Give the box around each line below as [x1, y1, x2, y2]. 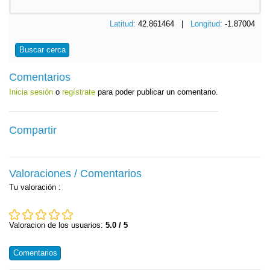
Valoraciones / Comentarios [9, 168, 142, 180]
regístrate [62, 87, 95, 96]
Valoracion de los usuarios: [9, 221, 105, 230]
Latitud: [110, 19, 138, 28]
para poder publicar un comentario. [95, 87, 218, 96]
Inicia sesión [9, 87, 53, 96]
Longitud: [190, 19, 225, 28]
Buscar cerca [19, 45, 66, 54]
